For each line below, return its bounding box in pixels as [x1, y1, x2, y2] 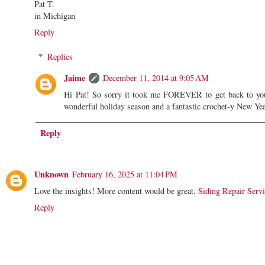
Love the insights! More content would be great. [34, 185, 198, 197]
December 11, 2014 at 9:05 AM [103, 72, 209, 84]
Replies [47, 51, 73, 63]
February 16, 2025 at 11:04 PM [72, 169, 177, 180]
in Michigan [34, 9, 75, 21]
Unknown [34, 168, 69, 181]
